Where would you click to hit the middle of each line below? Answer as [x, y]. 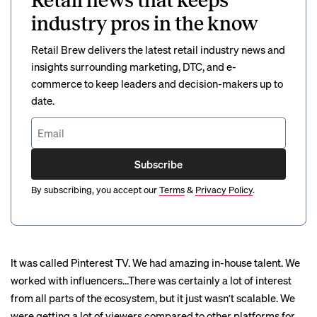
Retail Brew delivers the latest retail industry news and [158, 50]
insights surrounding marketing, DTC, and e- [134, 67]
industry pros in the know [145, 24]
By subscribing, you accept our [94, 189]
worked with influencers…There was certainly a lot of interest [151, 280]
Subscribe [158, 164]
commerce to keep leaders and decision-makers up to [157, 83]
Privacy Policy [224, 189]
